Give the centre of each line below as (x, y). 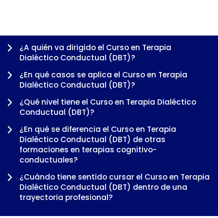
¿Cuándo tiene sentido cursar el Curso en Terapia (115, 177)
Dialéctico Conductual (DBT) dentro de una (103, 187)
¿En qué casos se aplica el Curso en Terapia (103, 74)
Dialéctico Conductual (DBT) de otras (92, 139)
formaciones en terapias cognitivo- (88, 149)
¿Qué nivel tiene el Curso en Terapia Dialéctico (108, 102)
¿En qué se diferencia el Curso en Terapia (98, 129)
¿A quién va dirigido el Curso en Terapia (95, 47)
